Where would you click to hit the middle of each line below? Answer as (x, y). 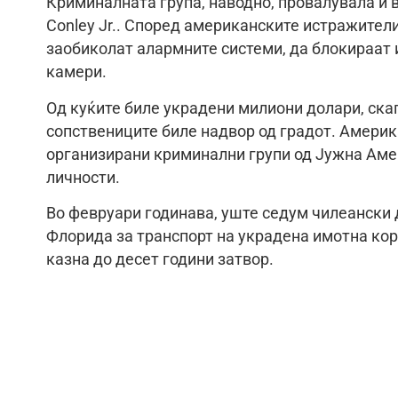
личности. (83, 177)
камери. (76, 72)
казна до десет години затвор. (160, 260)
